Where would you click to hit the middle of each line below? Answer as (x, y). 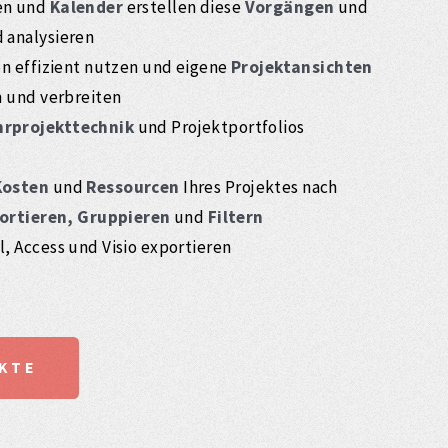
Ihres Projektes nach (260, 186)
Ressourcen (135, 186)
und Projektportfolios (219, 126)
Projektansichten (301, 66)
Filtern (234, 216)
